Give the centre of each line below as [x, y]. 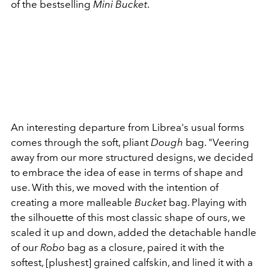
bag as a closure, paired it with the [145, 247]
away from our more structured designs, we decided [132, 157]
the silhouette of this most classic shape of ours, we [128, 217]
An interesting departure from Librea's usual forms [128, 127]
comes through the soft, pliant [81, 142]
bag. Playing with [207, 202]
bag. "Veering [216, 142]
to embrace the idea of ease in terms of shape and [127, 172]
